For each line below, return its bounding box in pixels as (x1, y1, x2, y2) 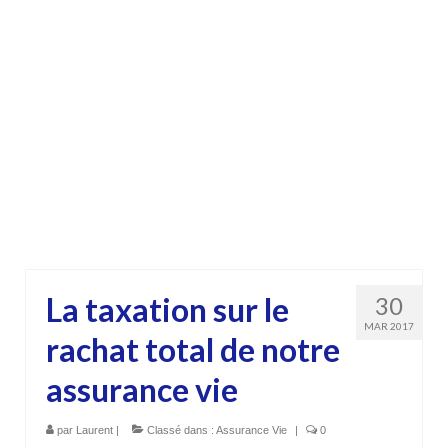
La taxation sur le (46, 289, 289, 329)
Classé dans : (144, 423, 216, 436)
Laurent (76, 423, 113, 436)
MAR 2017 (364, 319, 414, 332)
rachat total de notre (46, 329, 340, 369)
